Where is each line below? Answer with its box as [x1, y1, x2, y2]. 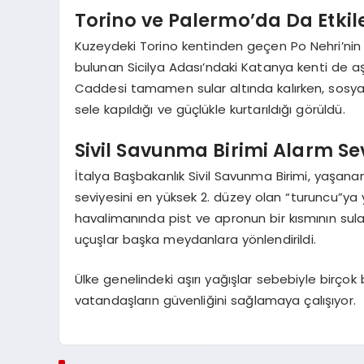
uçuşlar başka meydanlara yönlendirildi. [74, 231, 316, 249]
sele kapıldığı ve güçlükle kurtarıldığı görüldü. [74, 101, 345, 119]
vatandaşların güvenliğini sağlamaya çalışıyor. [74, 291, 356, 309]
